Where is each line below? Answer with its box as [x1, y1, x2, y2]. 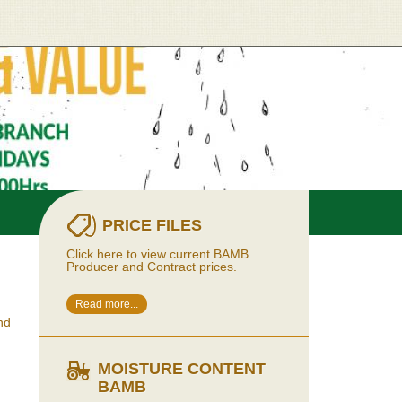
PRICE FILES [102, 216, 202, 234]
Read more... [75, 298, 138, 310]
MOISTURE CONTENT [98, 360, 266, 378]
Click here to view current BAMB [66, 247, 249, 261]
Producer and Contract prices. [66, 259, 240, 274]
